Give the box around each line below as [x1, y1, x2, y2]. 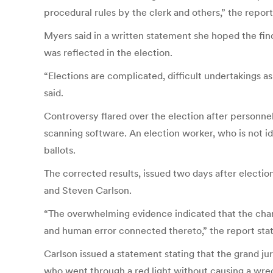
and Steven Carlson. [44, 184, 132, 196]
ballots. [44, 144, 76, 156]
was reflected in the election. [44, 46, 175, 58]
